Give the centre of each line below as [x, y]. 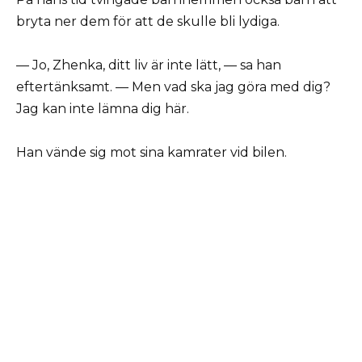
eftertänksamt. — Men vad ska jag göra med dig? [173, 86]
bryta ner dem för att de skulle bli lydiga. [148, 21]
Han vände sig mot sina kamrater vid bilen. [152, 152]
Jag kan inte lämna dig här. [103, 108]
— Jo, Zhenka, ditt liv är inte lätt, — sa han [149, 65]
